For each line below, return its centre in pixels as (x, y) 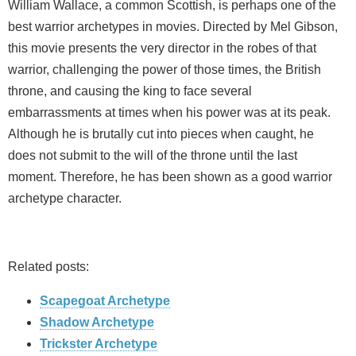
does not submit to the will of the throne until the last (153, 156)
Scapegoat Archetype (105, 301)
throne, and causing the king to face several (130, 91)
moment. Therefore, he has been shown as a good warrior (170, 177)
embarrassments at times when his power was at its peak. (169, 113)
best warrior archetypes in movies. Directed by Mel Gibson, (173, 27)
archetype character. (65, 199)
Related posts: (48, 267)
